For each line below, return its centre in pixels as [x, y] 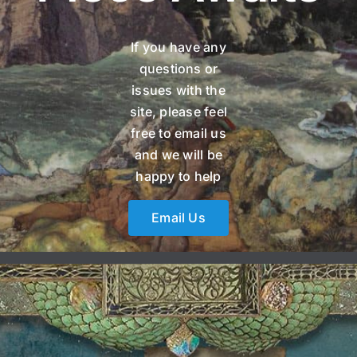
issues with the [178, 90]
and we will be [178, 155]
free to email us [178, 133]
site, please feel [178, 112]
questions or [178, 69]
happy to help [178, 177]
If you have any [178, 47]
